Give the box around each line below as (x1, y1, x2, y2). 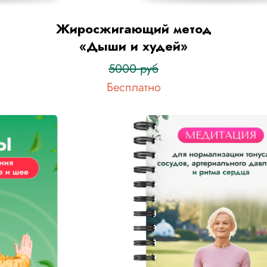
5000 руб (108, 60, 159, 77)
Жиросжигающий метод (55, 19, 212, 38)
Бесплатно (106, 79, 161, 96)
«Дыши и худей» (79, 36, 188, 55)
